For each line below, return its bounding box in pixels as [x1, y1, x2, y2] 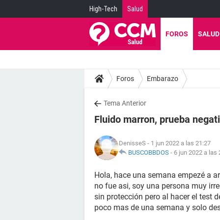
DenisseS [119, 139, 146, 147]
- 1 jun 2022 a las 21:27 [146, 139, 211, 147]
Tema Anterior [104, 99, 146, 107]
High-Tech [89, 5, 117, 13]
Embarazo [147, 74, 178, 82]
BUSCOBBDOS [128, 149, 169, 156]
